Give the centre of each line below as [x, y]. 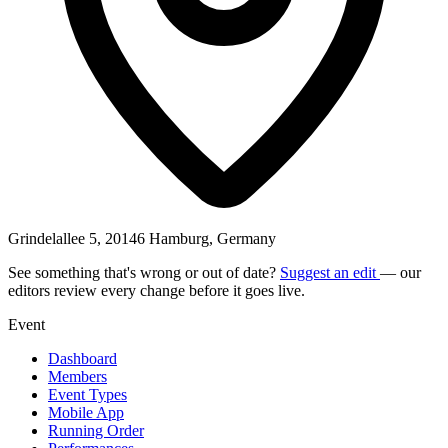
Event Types [87, 394]
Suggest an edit [330, 272]
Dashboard [82, 358]
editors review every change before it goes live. [156, 290]
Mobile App [86, 412]
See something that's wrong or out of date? [144, 272]
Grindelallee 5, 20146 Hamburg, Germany [142, 238]
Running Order [96, 430]
